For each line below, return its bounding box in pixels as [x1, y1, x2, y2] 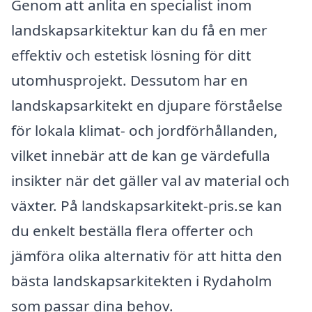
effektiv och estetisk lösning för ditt [11, 45, 251, 65]
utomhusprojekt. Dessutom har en [11, 70, 248, 90]
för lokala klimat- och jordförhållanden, [11, 120, 278, 140]
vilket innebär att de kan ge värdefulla [11, 145, 270, 165]
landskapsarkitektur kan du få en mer [11, 19, 267, 40]
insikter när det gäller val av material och [11, 170, 290, 190]
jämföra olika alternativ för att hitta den [11, 245, 282, 265]
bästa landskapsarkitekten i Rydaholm [11, 270, 272, 290]
